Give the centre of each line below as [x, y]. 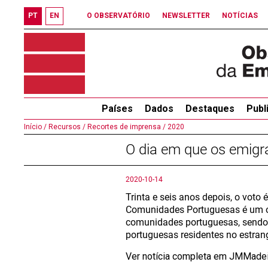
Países [117, 109]
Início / [35, 127]
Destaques [210, 109]
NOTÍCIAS [240, 16]
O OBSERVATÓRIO [118, 16]
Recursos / [66, 127]
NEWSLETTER [186, 16]
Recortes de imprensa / [126, 127]
